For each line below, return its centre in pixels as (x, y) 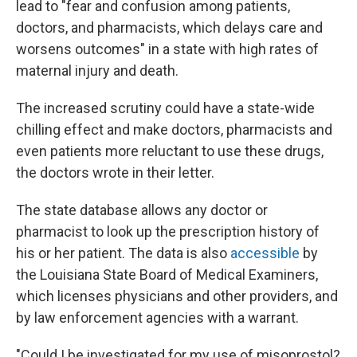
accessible (265, 253)
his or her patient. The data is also (123, 253)
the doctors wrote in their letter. (115, 173)
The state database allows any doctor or (142, 210)
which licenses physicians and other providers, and (177, 296)
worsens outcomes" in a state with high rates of (167, 49)
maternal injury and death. (97, 71)
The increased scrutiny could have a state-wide (165, 108)
